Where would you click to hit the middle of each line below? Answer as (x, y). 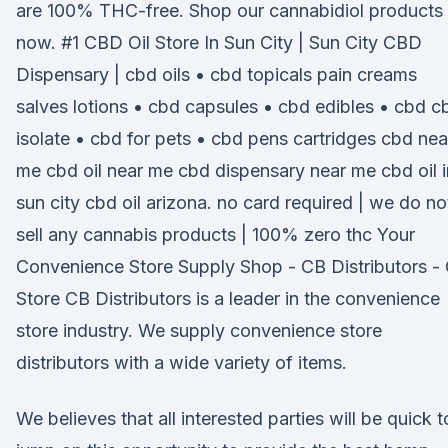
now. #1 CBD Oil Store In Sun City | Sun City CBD (219, 42)
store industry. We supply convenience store (199, 330)
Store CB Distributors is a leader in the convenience (228, 298)
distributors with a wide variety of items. (181, 362)
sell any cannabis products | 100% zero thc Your (215, 234)
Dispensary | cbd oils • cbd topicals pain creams (216, 74)
